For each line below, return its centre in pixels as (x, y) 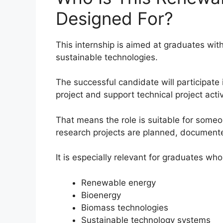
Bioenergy (101, 195)
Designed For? (114, 18)
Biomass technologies (125, 207)
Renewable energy (118, 182)
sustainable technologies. (107, 57)
